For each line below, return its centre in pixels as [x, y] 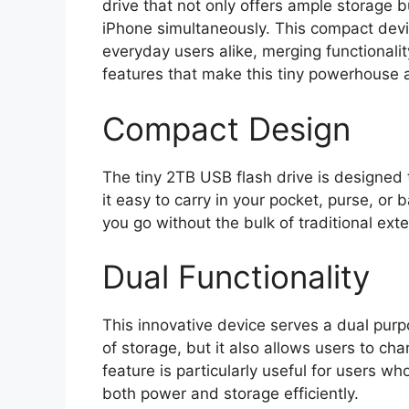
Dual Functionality [236, 277]
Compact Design [226, 128]
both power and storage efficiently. [231, 394]
